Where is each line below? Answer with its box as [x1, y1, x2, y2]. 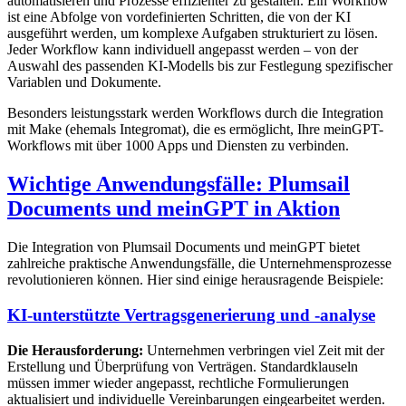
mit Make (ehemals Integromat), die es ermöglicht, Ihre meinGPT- [7, 121, 383, 138]
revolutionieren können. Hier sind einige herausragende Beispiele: [7, 272, 383, 288]
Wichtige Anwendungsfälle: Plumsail [7, 172, 350, 197]
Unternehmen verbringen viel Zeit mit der [143, 342, 384, 358]
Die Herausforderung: [7, 342, 143, 358]
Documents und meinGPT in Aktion [7, 197, 340, 221]
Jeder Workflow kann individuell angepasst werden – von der [7, 42, 358, 58]
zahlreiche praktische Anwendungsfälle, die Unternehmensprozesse [7, 256, 391, 272]
